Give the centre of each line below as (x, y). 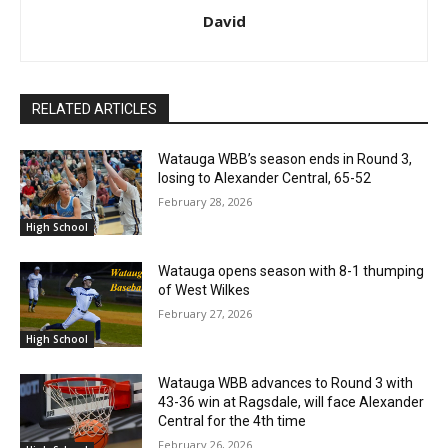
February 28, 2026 (205, 202)
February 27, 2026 (205, 313)
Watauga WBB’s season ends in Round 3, (285, 159)
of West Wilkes (204, 290)
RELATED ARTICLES (94, 109)
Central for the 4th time (232, 420)
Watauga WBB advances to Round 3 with (286, 382)
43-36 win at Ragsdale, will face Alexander (291, 401)
